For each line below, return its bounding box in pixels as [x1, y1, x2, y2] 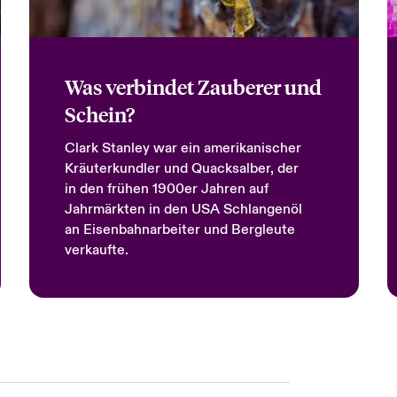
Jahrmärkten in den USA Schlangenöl [64, 200, 302, 218]
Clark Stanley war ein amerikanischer [64, 139, 301, 157]
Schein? [64, 101, 135, 127]
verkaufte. [64, 241, 128, 259]
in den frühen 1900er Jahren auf [64, 180, 269, 198]
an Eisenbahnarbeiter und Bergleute [64, 221, 295, 238]
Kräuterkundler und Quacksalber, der [64, 160, 299, 177]
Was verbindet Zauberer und [64, 74, 322, 99]
